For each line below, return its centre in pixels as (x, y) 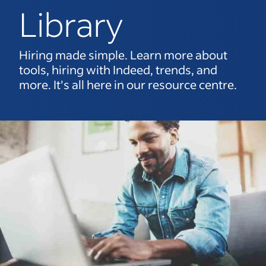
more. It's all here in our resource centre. (128, 84)
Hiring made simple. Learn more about (123, 55)
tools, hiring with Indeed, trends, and (118, 69)
